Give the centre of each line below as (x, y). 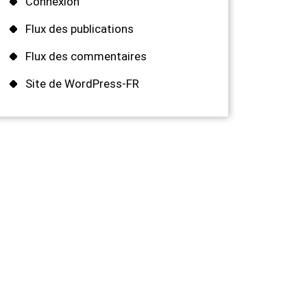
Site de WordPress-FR (82, 84)
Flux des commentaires (86, 57)
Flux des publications (79, 29)
